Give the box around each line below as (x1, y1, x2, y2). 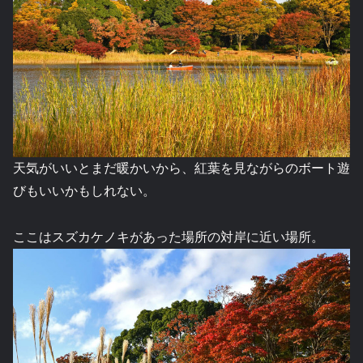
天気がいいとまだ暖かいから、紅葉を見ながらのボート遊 (13, 161, 350, 176)
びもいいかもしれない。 (13, 184, 156, 199)
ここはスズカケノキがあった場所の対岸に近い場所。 (13, 230, 324, 245)
